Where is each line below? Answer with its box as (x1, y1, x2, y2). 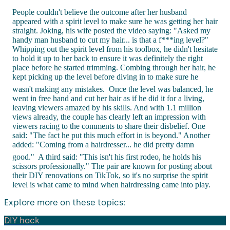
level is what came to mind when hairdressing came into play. (12, 180, 210, 189)
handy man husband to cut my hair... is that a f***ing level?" (12, 35, 208, 44)
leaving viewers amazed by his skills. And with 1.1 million (12, 103, 201, 112)
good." (12, 152, 36, 161)
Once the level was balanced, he (107, 84, 213, 93)
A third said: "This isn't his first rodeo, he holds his (36, 152, 201, 161)
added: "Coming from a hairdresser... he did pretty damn (12, 140, 194, 149)
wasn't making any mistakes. (12, 84, 107, 93)
